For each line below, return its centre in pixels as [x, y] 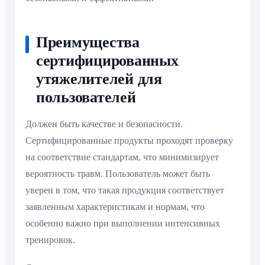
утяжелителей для [99, 79]
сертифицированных [107, 60]
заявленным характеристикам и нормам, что [115, 207]
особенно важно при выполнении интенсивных [123, 224]
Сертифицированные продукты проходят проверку [129, 141]
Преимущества [88, 42]
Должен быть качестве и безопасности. [104, 124]
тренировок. [50, 240]
